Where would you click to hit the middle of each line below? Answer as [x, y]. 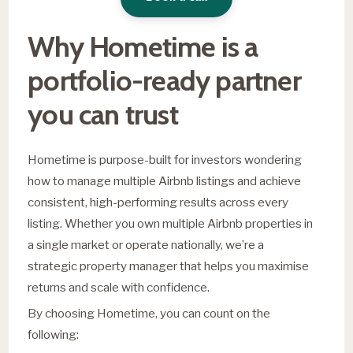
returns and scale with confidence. [119, 287]
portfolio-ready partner [164, 80]
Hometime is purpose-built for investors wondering [165, 159]
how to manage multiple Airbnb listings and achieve [165, 180]
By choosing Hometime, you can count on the [149, 313]
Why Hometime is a [143, 46]
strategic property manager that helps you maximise [169, 266]
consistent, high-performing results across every [158, 202]
